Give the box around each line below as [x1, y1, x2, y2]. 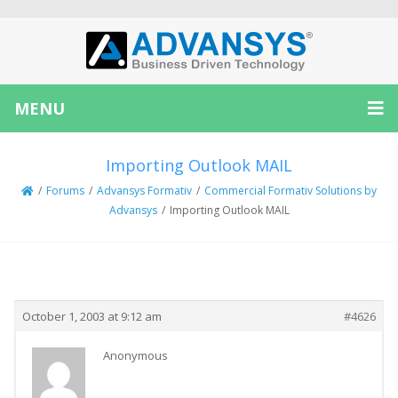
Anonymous [103, 347, 168, 363]
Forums [46, 183, 84, 198]
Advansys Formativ [97, 183, 192, 198]
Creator [41, 270, 94, 288]
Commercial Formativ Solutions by [204, 183, 377, 198]
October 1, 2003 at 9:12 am [22, 308, 162, 324]
